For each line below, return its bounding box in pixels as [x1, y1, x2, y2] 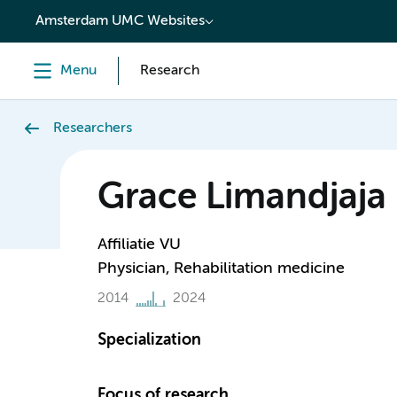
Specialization [97, 332, 201, 348]
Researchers [53, 121, 132, 136]
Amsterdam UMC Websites [35, 14, 205, 28]
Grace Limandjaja [97, 181, 386, 216]
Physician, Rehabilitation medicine [97, 261, 345, 276]
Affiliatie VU [97, 237, 181, 253]
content [21, 7, 79, 23]
